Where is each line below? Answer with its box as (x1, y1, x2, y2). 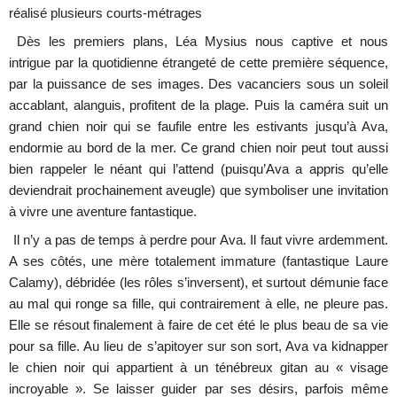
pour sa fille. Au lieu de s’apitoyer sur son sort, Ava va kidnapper (9, 339, 388, 354)
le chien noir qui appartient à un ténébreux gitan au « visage (9, 361, 388, 376)
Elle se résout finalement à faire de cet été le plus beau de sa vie (9, 318, 388, 333)
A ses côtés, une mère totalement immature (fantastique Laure (9, 254, 388, 269)
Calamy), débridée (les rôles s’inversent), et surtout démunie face (9, 276, 388, 291)
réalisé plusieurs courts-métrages (9, 6, 203, 21)
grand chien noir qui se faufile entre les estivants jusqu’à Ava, (9, 120, 388, 135)
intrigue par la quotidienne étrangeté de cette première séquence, (9, 56, 388, 71)
